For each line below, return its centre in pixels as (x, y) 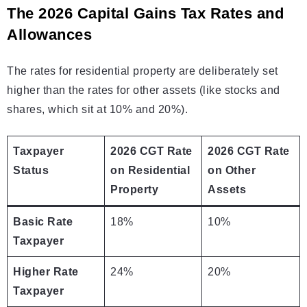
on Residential (150, 171)
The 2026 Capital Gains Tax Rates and (145, 14)
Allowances (49, 35)
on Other (232, 171)
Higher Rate (46, 272)
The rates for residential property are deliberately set (143, 71)
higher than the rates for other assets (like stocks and (144, 90)
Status (31, 171)
